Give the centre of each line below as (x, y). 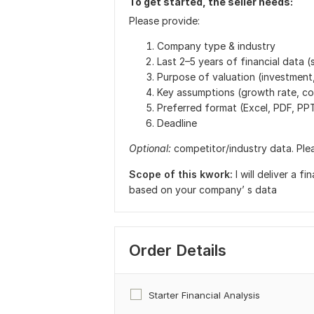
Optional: (150, 149)
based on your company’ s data (203, 190)
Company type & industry (216, 46)
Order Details (178, 251)
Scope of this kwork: (181, 175)
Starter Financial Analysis (204, 295)
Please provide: (164, 21)
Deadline (177, 123)
